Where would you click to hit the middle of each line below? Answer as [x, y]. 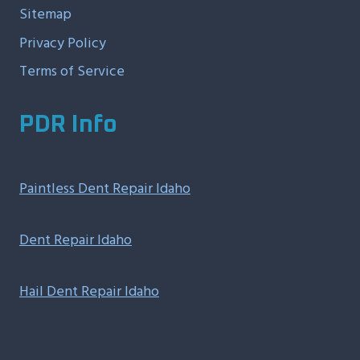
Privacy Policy [63, 43]
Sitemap [45, 14]
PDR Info [68, 125]
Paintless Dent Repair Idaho [105, 189]
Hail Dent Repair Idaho [89, 292]
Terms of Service [72, 72]
